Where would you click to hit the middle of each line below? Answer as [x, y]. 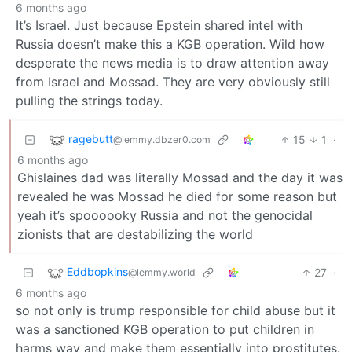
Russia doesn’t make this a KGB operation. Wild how [170, 44]
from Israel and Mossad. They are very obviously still [173, 82]
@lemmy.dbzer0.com [162, 140]
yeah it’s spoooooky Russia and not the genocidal [165, 216]
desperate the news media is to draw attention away [172, 63]
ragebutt [91, 139]
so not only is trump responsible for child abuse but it [176, 311]
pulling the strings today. [89, 101]
